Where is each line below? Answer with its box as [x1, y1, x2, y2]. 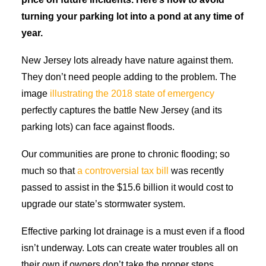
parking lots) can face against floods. [21, 122, 175, 132]
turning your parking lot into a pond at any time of [21, 11, 243, 21]
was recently [169, 166, 224, 176]
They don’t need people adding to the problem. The [21, 72, 236, 82]
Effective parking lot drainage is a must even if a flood [21, 226, 245, 236]
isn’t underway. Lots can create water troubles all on [21, 243, 238, 253]
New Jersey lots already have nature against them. [21, 55, 233, 65]
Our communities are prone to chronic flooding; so [21, 149, 230, 159]
